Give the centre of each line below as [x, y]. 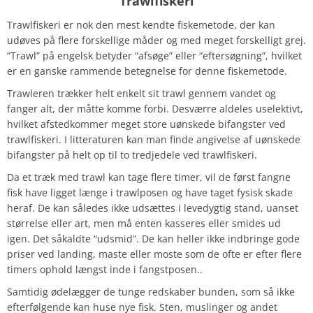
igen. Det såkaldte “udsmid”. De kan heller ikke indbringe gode [153, 239]
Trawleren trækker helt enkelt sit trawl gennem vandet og [141, 94]
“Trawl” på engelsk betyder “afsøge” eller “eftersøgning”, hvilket [154, 56]
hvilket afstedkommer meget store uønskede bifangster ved [146, 124]
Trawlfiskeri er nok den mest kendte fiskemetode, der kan [141, 25]
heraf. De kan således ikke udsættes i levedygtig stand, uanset [153, 208]
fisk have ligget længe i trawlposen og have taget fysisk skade [150, 193]
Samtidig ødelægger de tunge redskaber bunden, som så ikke [151, 292]
